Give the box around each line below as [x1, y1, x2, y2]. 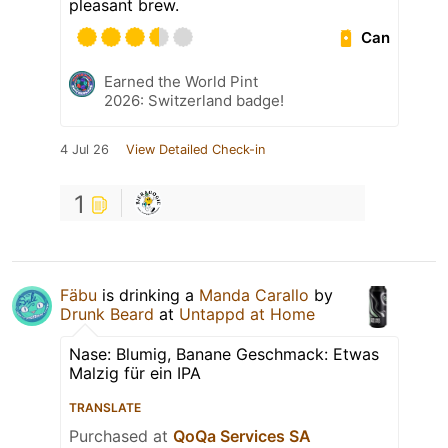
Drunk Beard [60, 304, 154, 325]
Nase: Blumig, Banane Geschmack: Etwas [69, 344, 379, 365]
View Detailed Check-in [126, 142, 265, 158]
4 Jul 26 [60, 142, 109, 158]
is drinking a [97, 285, 199, 306]
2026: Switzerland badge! [104, 91, 284, 111]
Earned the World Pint [104, 72, 258, 92]
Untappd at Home [179, 304, 315, 325]
